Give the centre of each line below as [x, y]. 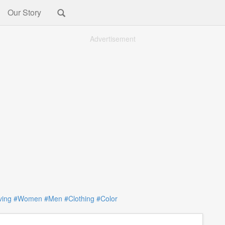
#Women [28, 198]
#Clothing [79, 198]
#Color [107, 198]
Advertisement [113, 39]
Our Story [24, 12]
